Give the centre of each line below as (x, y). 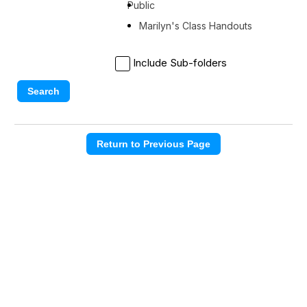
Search (44, 91)
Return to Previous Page (153, 144)
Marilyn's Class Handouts (196, 26)
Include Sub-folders (180, 63)
